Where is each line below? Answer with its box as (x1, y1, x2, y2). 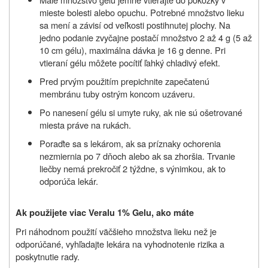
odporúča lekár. (39, 174, 98, 187)
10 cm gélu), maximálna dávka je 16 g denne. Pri (39, 43, 226, 56)
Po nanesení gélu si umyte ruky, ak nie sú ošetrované (39, 105, 242, 118)
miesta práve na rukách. (39, 118, 131, 131)
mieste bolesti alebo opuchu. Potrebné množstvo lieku (39, 5, 244, 19)
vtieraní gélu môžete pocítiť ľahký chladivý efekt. (39, 56, 220, 69)
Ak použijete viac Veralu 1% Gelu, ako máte (16, 206, 194, 219)
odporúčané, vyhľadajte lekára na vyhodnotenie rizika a (16, 237, 224, 250)
